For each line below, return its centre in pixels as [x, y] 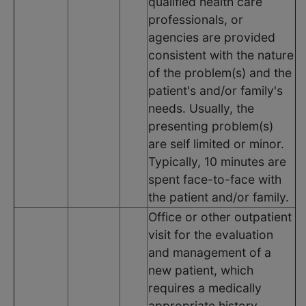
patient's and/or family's [215, 90]
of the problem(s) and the [220, 72]
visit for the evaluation [211, 234]
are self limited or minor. [216, 143]
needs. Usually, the [201, 108]
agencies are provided [212, 37]
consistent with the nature [221, 55]
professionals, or [196, 19]
